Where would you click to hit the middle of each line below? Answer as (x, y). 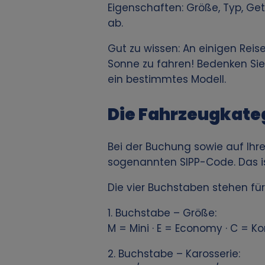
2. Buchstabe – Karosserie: (174, 254)
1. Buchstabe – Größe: (162, 213)
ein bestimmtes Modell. (167, 80)
